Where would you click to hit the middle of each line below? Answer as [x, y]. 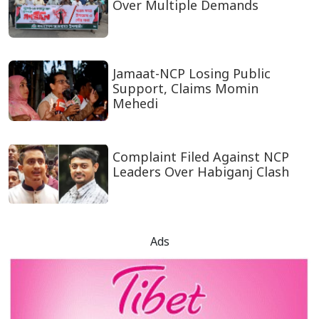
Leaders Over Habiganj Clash [200, 172]
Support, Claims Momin [185, 89]
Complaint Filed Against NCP [200, 157]
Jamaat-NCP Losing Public [191, 74]
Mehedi [135, 104]
